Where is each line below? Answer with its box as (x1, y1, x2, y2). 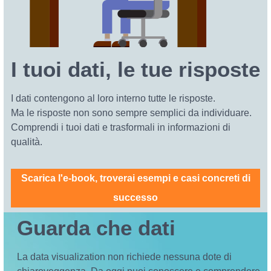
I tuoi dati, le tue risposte (10, 57, 260, 81)
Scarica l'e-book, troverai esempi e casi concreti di (21, 172, 250, 183)
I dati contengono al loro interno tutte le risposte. (10, 93, 215, 103)
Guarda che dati (16, 215, 175, 240)
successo (113, 192, 158, 203)
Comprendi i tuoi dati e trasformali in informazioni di (10, 122, 230, 132)
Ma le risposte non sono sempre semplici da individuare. (10, 107, 252, 118)
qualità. (10, 136, 42, 147)
